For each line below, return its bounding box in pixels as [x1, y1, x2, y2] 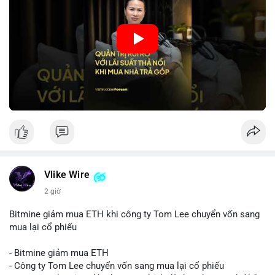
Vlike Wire [44, 169, 90, 181]
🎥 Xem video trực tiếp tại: [9, 23, 116, 35]
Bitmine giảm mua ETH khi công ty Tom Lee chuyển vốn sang [9, 209, 260, 220]
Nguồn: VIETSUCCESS [9, 49, 101, 61]
